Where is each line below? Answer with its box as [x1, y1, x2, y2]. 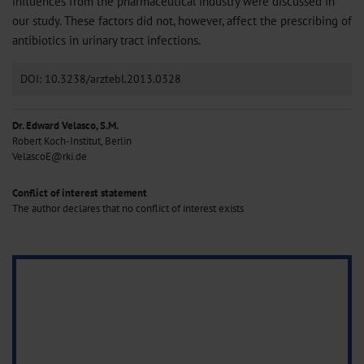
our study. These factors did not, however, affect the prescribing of [12, 12, 352, 29]
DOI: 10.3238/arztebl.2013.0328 [20, 71, 181, 86]
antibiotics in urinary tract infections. [12, 32, 201, 49]
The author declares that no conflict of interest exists [12, 201, 244, 215]
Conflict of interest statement [12, 185, 147, 200]
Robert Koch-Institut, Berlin [12, 133, 132, 148]
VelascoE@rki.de [12, 149, 87, 163]
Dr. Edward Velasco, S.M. [12, 118, 119, 132]
